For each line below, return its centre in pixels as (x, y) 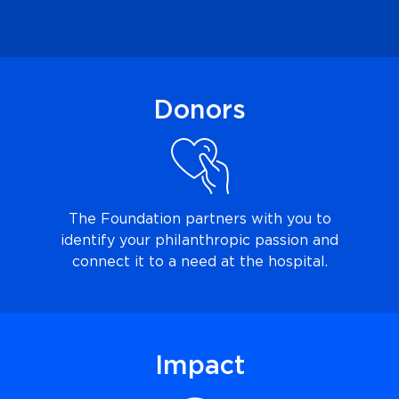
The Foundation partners (159, 220)
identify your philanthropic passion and (199, 241)
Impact (199, 366)
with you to (291, 220)
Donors (199, 111)
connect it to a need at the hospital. (199, 262)
